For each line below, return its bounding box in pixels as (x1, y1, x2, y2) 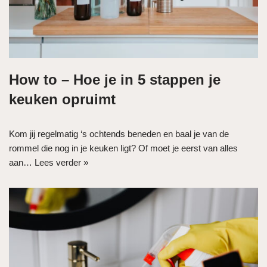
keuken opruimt (9, 91, 116, 107)
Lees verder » (35, 157, 88, 167)
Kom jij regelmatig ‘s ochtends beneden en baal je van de (9, 128, 229, 139)
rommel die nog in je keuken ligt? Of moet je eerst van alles (9, 142, 238, 153)
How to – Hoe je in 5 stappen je (9, 71, 221, 88)
